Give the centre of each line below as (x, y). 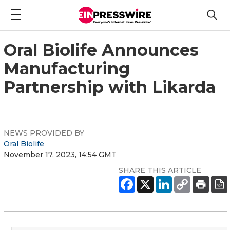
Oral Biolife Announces (101, 50)
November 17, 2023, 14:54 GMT (60, 154)
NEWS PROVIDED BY (44, 133)
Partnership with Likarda (110, 87)
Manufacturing (67, 68)
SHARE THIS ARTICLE (160, 170)
